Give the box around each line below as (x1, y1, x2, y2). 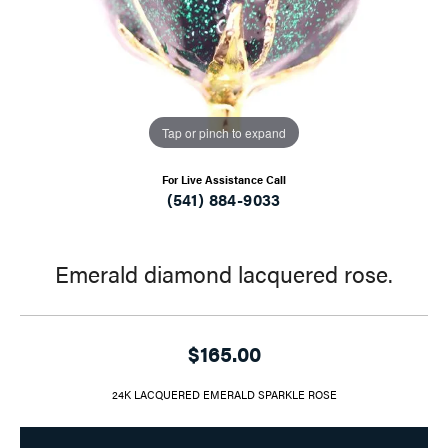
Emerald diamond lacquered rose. (55, 257, 393, 291)
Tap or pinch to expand (162, 123, 286, 141)
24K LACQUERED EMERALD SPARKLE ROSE (111, 387, 337, 403)
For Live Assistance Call (162, 172, 286, 188)
